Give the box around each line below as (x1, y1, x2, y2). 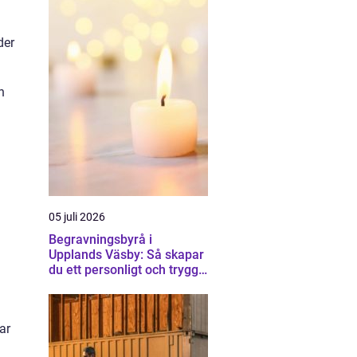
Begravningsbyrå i (49, 232, 152, 247)
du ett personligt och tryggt (49, 262, 202, 277)
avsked (49, 277, 89, 292)
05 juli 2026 (49, 210, 105, 223)
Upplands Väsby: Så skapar (49, 247, 204, 262)
